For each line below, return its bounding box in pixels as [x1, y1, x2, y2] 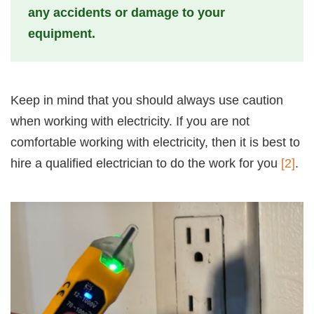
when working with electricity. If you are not [11, 114, 250, 128]
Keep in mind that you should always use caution [11, 93, 283, 107]
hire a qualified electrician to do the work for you [11, 156, 281, 170]
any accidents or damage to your [28, 5, 225, 20]
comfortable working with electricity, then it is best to [11, 135, 300, 149]
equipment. [28, 26, 95, 41]
